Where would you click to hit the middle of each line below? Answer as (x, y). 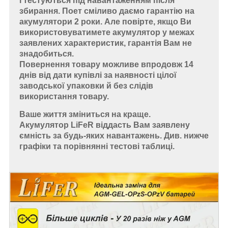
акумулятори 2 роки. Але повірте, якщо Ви (105, 21)
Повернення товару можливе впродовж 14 (106, 64)
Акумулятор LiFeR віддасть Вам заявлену (105, 125)
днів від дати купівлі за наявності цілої (98, 75)
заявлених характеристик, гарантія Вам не (106, 43)
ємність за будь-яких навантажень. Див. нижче (114, 136)
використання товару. (64, 96)
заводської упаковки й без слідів (86, 85)
